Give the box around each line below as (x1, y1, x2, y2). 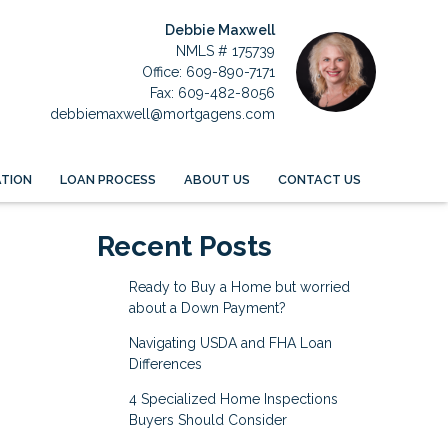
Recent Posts (97, 230, 272, 264)
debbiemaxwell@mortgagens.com (50, 105, 275, 122)
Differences (128, 356, 202, 373)
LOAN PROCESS (60, 171, 157, 187)
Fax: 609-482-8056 (150, 84, 275, 101)
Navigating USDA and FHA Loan (128, 335, 332, 352)
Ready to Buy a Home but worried (128, 279, 350, 296)
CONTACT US (277, 171, 361, 187)
